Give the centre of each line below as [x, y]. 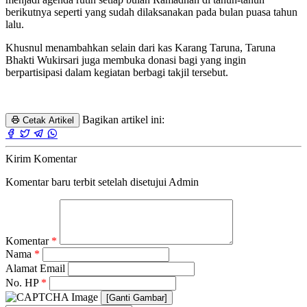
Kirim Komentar [41, 158]
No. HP [23, 282]
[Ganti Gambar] [137, 297]
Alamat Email [37, 268]
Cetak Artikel [47, 120]
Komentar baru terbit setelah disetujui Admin [102, 182]
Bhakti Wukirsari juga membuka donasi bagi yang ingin [126, 60]
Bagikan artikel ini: [123, 119]
